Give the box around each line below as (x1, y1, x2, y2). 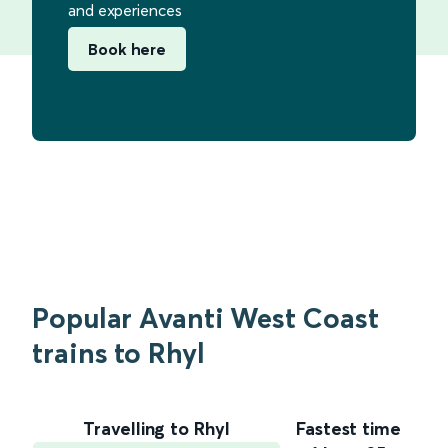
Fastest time (296, 416, 401, 440)
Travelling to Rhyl (83, 416, 230, 440)
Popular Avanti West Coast (32, 300, 379, 335)
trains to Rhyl (32, 335, 205, 370)
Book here (88, 38, 167, 59)
